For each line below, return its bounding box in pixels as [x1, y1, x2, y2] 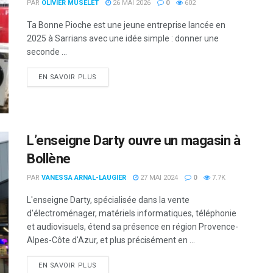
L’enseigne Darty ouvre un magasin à [27, 133, 241, 149]
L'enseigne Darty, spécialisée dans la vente [27, 195, 190, 205]
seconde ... [27, 47, 67, 57]
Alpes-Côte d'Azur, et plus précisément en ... [27, 235, 195, 246]
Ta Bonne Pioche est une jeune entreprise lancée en [27, 20, 225, 30]
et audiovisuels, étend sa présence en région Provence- [27, 222, 238, 232]
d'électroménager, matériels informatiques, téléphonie [27, 208, 236, 219]
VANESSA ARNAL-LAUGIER [41, 174, 126, 182]
